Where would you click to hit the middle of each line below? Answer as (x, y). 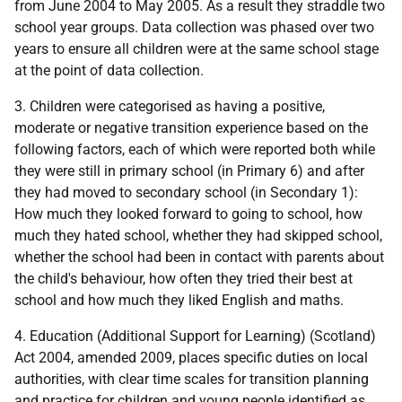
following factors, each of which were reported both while (195, 149)
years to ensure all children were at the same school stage (197, 49)
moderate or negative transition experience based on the (191, 128)
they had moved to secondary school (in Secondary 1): (186, 192)
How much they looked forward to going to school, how (188, 214)
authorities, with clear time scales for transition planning (192, 379)
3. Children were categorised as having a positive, (170, 106)
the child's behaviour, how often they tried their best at (184, 279)
